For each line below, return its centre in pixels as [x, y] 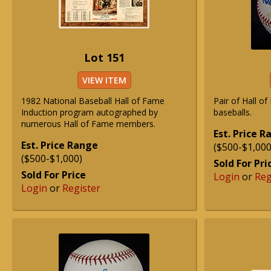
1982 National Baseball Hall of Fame [93, 101]
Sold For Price [54, 175]
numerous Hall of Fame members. [88, 124]
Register [81, 188]
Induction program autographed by [90, 112]
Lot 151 [104, 57]
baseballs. [233, 112]
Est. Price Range [60, 145]
